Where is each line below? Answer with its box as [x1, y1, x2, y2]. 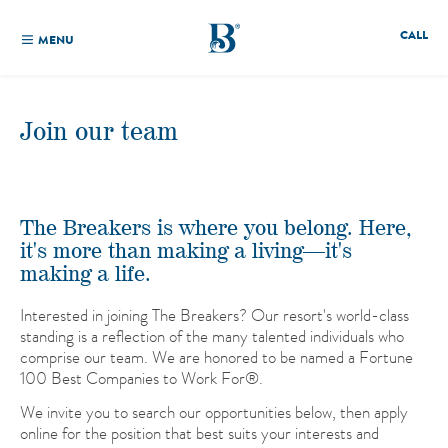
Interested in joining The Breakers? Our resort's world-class [20, 302, 409, 327]
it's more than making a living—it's [20, 240, 352, 263]
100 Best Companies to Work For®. [20, 365, 263, 390]
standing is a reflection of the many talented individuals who [20, 323, 404, 348]
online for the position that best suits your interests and [20, 421, 379, 446]
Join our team [20, 120, 178, 146]
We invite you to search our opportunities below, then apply [20, 400, 408, 425]
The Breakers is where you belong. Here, [20, 217, 412, 240]
